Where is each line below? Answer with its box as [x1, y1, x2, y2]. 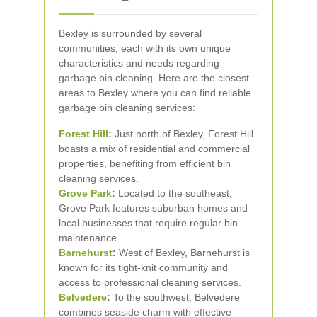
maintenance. [59, 232, 120, 243]
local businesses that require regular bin [59, 217, 238, 229]
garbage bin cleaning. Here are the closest [59, 72, 249, 83]
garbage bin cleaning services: [59, 102, 195, 113]
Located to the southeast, [115, 188, 232, 199]
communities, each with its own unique [59, 42, 231, 54]
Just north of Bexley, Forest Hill [112, 128, 253, 139]
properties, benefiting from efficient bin [59, 158, 231, 169]
